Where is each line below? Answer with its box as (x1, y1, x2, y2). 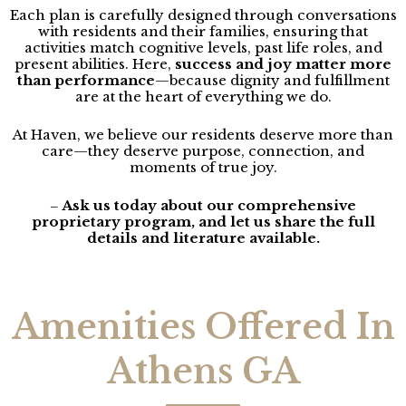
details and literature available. (86, 229, 320, 247)
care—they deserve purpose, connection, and (42, 142, 364, 160)
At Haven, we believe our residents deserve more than (13, 126, 393, 144)
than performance (16, 72, 155, 90)
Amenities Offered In (11, 305, 395, 349)
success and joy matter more (175, 55, 391, 73)
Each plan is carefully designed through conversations (9, 6, 397, 24)
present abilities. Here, (14, 55, 175, 73)
